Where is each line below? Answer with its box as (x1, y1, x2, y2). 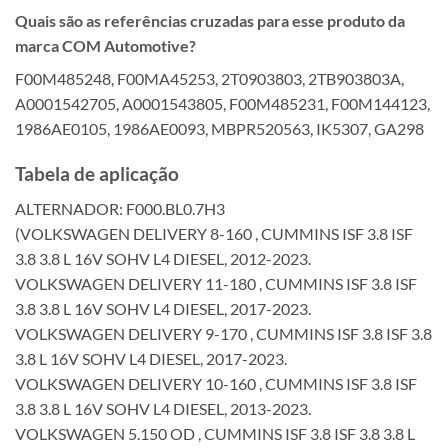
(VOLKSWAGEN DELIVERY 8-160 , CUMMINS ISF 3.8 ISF (15, 223, 413, 243)
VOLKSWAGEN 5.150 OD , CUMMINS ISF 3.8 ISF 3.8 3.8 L (15, 423, 415, 443)
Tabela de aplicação (15, 161, 179, 185)
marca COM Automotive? (15, 36, 196, 56)
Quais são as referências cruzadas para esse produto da (15, 11, 405, 31)
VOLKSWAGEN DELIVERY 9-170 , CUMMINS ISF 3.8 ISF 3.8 (15, 323, 432, 343)
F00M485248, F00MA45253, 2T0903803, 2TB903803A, (15, 69, 404, 89)
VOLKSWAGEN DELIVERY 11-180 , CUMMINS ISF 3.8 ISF (15, 273, 417, 293)
